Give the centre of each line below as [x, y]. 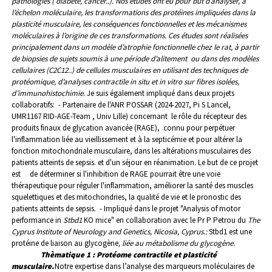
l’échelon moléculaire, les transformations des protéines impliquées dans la [134, 13]
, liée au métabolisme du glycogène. [177, 243]
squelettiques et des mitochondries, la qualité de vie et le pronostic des [126, 197]
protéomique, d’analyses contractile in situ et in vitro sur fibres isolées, [125, 82]
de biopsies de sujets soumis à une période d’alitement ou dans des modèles [135, 59]
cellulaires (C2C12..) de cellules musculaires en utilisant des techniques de [130, 70]
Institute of [53, 232]
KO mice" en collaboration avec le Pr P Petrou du [165, 220]
